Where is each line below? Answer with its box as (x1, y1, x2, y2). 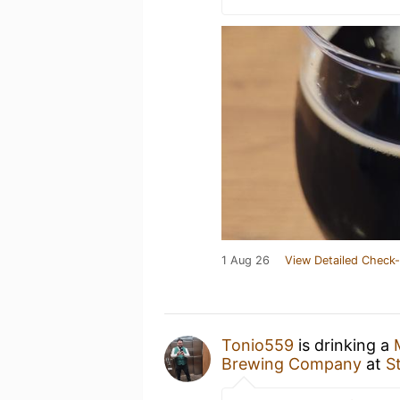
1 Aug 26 (221, 254, 270, 267)
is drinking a (294, 336, 394, 354)
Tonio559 (221, 336, 294, 354)
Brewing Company (221, 354, 362, 373)
